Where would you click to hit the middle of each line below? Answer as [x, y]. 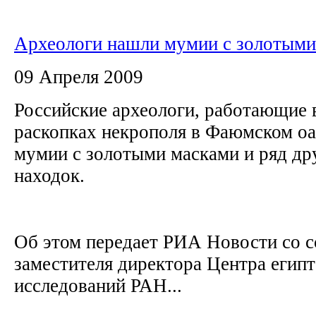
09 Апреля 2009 [79, 77]
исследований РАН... [98, 285]
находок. [52, 175]
